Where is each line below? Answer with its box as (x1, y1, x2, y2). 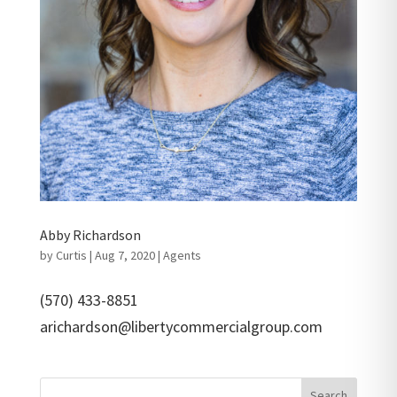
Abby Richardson (39, 225, 141, 244)
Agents (162, 246, 201, 263)
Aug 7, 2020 (94, 246, 155, 263)
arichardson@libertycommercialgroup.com (39, 315, 323, 337)
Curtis (55, 246, 87, 263)
